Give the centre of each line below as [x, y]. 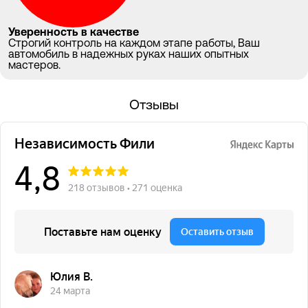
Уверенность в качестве [74, 33]
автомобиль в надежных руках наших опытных [129, 55]
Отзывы [154, 106]
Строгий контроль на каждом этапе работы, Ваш [134, 44]
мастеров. [34, 66]
